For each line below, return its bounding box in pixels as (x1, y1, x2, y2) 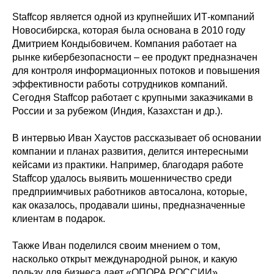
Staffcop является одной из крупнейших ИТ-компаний (12, 12, 254, 22)
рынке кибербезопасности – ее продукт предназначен (12, 52, 257, 62)
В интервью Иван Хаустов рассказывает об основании (12, 133, 261, 143)
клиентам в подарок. (12, 213, 105, 224)
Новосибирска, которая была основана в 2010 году (12, 25, 245, 35)
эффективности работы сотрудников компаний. (12, 79, 228, 89)
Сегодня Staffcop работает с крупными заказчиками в (12, 92, 253, 103)
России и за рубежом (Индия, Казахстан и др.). (12, 106, 223, 116)
